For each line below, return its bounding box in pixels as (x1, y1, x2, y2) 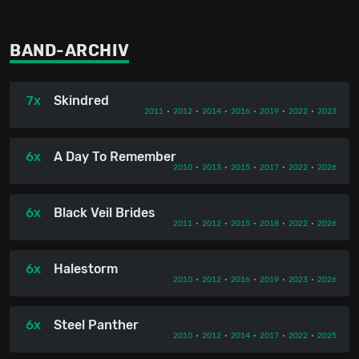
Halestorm (54, 260, 118, 276)
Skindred (54, 92, 109, 108)
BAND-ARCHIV (10, 40, 130, 60)
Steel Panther (54, 317, 139, 333)
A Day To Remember (54, 148, 176, 164)
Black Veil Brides (54, 204, 155, 220)
